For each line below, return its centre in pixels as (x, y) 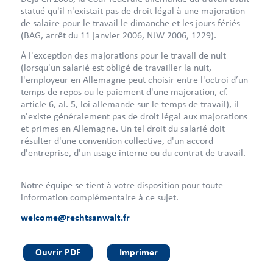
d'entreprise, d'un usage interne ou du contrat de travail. (133, 153)
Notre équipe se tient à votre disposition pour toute (122, 185)
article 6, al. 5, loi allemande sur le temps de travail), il (129, 104)
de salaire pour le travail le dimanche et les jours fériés (130, 23)
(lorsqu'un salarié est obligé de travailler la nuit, (116, 68)
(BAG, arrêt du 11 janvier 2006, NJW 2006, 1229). (118, 35)
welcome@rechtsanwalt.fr (75, 218)
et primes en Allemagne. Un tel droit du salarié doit (122, 129)
